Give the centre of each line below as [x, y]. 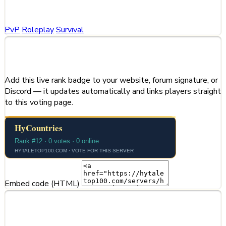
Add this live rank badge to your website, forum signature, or [111, 80]
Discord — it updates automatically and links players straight [113, 92]
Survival [70, 30]
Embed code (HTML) [43, 184]
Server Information [61, 207]
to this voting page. [39, 103]
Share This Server [67, 56]
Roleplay [38, 30]
